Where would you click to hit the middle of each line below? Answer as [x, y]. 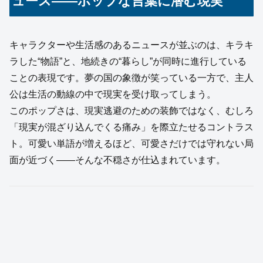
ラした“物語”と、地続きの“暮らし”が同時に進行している [128, 62]
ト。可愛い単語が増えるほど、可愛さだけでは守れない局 [131, 144]
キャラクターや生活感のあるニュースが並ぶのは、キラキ [131, 45]
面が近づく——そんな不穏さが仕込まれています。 [117, 160]
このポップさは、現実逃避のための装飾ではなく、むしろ [131, 111]
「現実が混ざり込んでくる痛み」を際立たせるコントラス [131, 127]
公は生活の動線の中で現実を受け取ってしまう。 [113, 95]
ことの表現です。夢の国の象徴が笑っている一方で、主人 [131, 78]
